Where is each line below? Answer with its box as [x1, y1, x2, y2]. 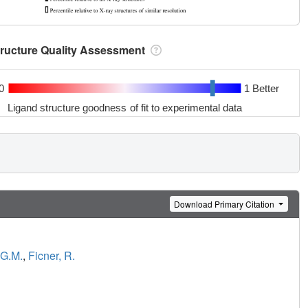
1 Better [243, 82, 279, 94]
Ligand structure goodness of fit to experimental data [8, 101, 243, 113]
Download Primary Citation [174, 197, 277, 210]
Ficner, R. [28, 247, 75, 264]
